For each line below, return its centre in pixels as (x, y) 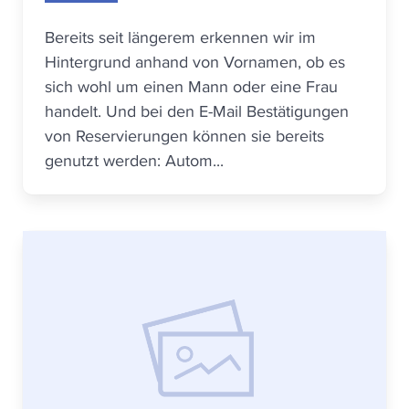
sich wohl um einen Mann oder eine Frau (191, 86)
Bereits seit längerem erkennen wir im (180, 37)
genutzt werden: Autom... (134, 160)
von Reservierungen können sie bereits (184, 136)
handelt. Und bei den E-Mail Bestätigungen (197, 111)
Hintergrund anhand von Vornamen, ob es (195, 62)
